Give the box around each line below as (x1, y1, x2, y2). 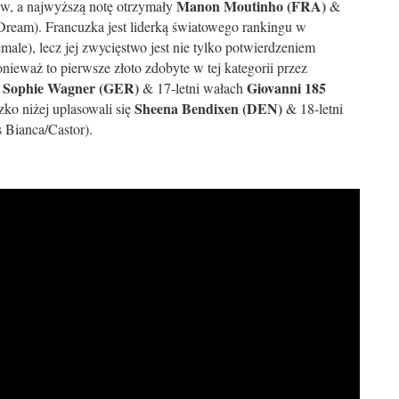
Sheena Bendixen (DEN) (134, 98, 282, 118)
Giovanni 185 (247, 77, 326, 98)
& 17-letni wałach (139, 78, 247, 97)
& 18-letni (282, 99, 343, 118)
